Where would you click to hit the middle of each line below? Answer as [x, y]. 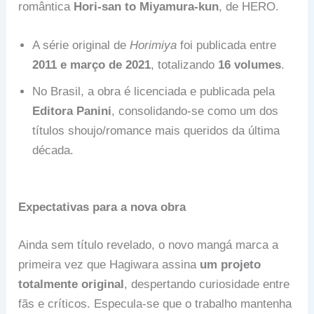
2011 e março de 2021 [92, 64]
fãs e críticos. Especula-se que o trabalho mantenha [155, 303]
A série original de [81, 45]
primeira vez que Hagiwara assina [109, 264]
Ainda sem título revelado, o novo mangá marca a [149, 245]
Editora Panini [72, 111]
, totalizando [185, 64]
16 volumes [250, 64]
